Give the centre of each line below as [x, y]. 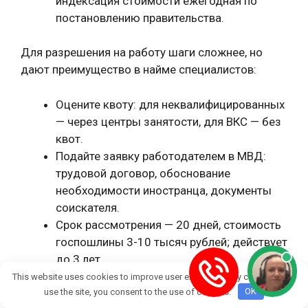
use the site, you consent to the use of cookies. [139, 291]
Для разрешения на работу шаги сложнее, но [142, 52]
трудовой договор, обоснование [143, 173]
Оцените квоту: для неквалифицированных [170, 104]
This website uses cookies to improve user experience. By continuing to [154, 276]
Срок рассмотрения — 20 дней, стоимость [168, 224]
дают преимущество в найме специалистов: [139, 69]
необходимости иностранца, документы [164, 190]
